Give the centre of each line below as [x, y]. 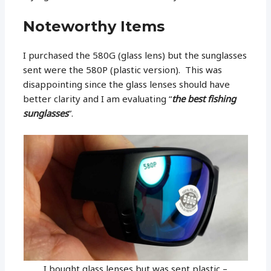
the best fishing [204, 98]
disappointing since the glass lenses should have [127, 84]
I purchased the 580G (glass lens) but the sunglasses [135, 55]
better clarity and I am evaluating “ [98, 98]
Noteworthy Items [94, 26]
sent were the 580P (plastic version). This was [123, 69]
